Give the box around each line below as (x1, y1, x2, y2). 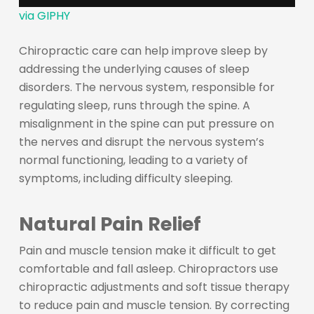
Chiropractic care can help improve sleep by (18, 42, 268, 59)
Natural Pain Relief (18, 210, 201, 237)
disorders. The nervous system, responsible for (18, 78, 275, 95)
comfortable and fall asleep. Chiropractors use (18, 260, 278, 277)
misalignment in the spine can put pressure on (18, 115, 274, 132)
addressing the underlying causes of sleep (18, 60, 250, 77)
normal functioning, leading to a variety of (18, 151, 248, 168)
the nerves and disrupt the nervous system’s (18, 133, 264, 150)
